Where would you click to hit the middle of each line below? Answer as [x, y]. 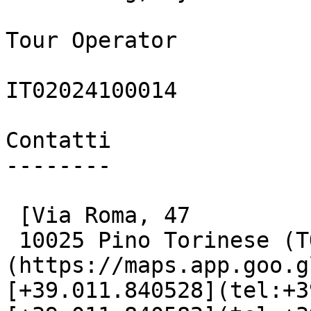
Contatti [58, 140]
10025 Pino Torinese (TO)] [12, 240]
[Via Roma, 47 [12, 215]
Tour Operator [91, 40]
